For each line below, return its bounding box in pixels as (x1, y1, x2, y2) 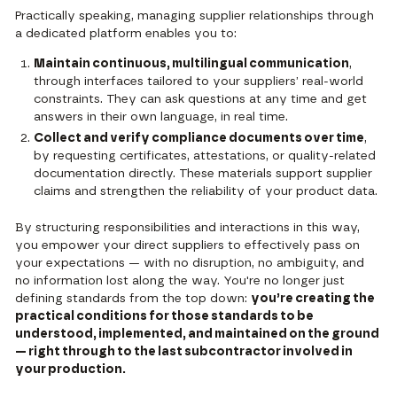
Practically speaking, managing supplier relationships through (15, 10, 375, 23)
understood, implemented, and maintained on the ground (15, 327, 380, 340)
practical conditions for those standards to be (15, 309, 315, 323)
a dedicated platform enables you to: (15, 27, 237, 41)
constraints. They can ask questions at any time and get (34, 93, 368, 106)
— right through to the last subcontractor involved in (15, 345, 354, 358)
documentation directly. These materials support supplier (34, 167, 373, 180)
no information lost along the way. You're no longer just (15, 274, 346, 287)
